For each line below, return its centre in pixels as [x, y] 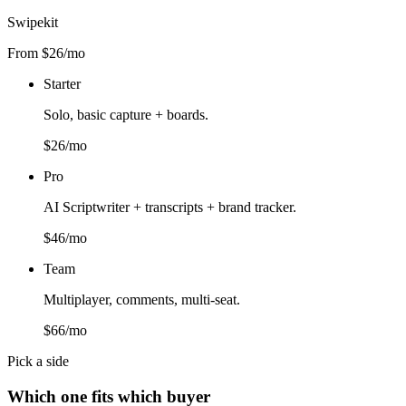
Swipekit [33, 23]
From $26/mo [46, 53]
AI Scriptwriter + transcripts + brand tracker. [170, 208]
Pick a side [38, 362]
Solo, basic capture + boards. [126, 115]
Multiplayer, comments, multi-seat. [142, 300]
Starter [62, 84]
